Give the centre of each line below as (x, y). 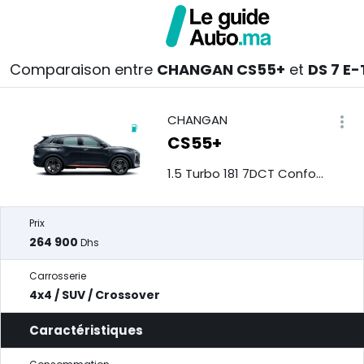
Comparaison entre (83, 69)
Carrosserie (58, 276)
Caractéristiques (86, 330)
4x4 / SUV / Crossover (95, 295)
